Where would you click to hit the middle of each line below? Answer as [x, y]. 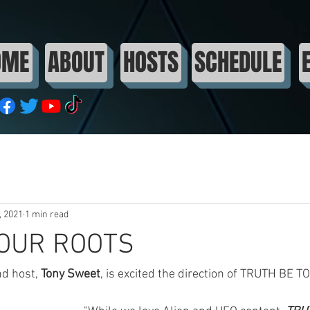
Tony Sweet [71, 274]
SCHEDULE [238, 62]
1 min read [47, 215]
